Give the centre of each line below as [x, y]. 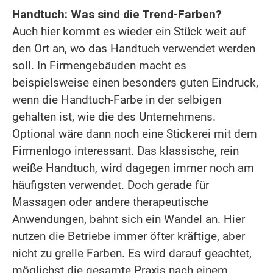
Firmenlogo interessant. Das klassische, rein [126, 151]
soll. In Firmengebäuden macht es [99, 65]
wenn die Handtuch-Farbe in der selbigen [117, 99]
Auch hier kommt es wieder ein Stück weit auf [129, 31]
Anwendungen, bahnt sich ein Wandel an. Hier [129, 219]
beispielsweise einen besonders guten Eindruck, [135, 82]
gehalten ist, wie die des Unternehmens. [114, 116]
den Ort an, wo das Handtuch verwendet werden [134, 48]
